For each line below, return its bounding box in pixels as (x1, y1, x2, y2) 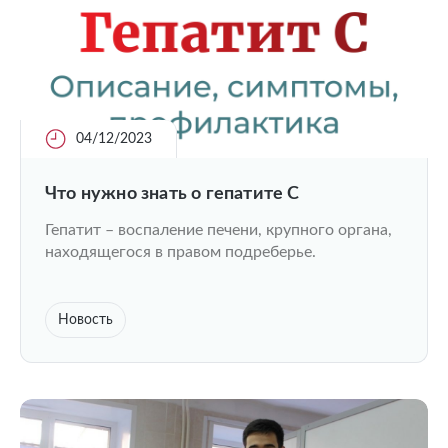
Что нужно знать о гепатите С (45, 185, 300, 203)
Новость (58, 313, 113, 327)
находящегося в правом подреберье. (45, 244, 316, 260)
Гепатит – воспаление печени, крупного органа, (45, 222, 392, 238)
